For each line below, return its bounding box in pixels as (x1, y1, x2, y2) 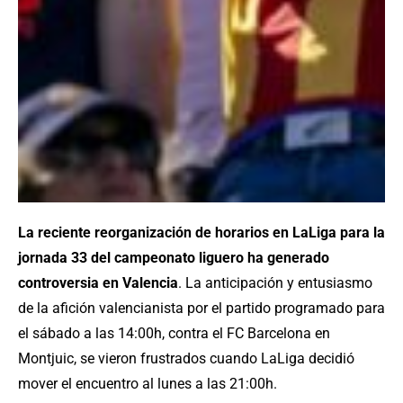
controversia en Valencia (18, 274, 178, 292)
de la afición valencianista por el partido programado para (18, 300, 385, 318)
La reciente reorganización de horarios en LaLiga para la (18, 224, 385, 242)
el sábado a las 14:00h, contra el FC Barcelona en (18, 325, 330, 343)
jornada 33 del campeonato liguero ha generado (18, 249, 329, 267)
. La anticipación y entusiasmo (178, 274, 372, 292)
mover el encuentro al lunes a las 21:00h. (18, 375, 277, 393)
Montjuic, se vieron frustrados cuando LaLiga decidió (18, 350, 354, 368)
